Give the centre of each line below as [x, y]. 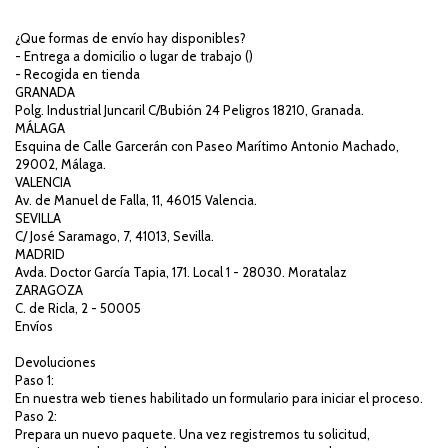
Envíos [34, 325]
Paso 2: [36, 415]
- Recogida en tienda [77, 73]
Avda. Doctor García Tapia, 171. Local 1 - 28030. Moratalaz [181, 271]
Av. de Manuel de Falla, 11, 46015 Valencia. [136, 199]
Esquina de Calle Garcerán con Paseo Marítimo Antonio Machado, [207, 145]
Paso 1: [34, 379]
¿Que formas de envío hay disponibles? [130, 37]
